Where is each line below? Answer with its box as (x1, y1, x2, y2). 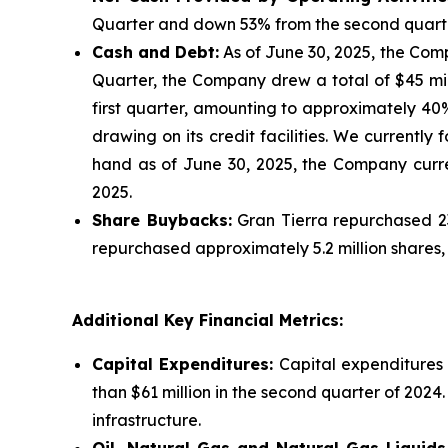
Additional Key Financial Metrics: (72, 310, 343, 330)
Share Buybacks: (92, 210, 232, 230)
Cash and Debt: (92, 42, 220, 62)
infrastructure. (92, 410, 201, 430)
